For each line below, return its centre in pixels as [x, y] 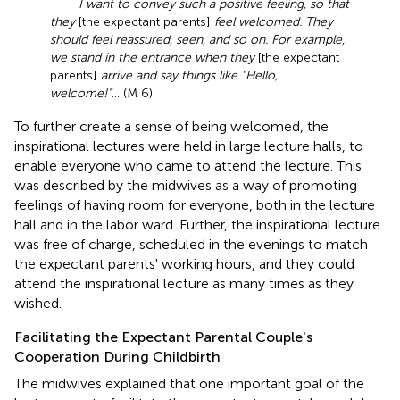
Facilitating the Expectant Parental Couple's [163, 337]
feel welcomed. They [274, 21]
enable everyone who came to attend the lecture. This [188, 165]
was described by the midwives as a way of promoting [186, 185]
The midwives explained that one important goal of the [189, 383]
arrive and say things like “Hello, [189, 75]
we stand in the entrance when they [152, 57]
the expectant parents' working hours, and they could [184, 263]
